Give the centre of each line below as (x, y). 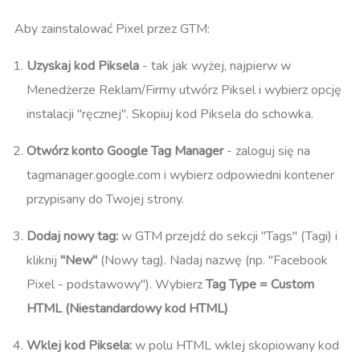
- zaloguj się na (267, 151)
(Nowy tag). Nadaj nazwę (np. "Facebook (213, 261)
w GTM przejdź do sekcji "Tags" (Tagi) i (228, 237)
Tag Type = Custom (260, 285)
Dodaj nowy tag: (72, 237)
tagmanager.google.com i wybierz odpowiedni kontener (180, 176)
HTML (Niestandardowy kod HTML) (127, 309)
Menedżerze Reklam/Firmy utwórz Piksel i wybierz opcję (184, 90)
